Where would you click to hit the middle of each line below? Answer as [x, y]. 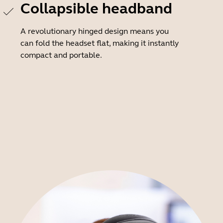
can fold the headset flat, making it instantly [100, 43]
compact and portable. [61, 55]
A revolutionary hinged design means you [95, 31]
